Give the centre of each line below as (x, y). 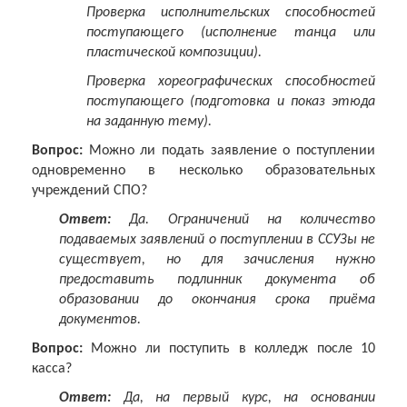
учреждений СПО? (89, 191)
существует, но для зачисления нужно (217, 260)
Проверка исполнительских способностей (231, 13)
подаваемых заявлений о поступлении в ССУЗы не (217, 240)
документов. (100, 320)
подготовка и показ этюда (285, 102)
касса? (52, 369)
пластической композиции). (174, 53)
